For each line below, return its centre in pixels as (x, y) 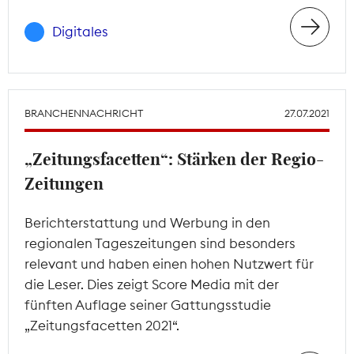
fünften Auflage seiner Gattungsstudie (148, 305)
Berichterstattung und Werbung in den (147, 222)
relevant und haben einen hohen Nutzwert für (169, 264)
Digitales (80, 32)
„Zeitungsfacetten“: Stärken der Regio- (174, 160)
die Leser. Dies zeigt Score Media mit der (152, 284)
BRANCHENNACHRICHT (84, 113)
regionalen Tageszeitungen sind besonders (160, 243)
